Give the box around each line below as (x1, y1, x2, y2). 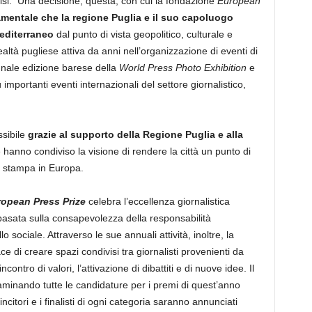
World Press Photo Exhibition (118, 62, 247, 73)
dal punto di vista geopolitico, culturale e (53, 29, 233, 40)
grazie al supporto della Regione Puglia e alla (27, 129, 243, 140)
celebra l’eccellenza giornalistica (88, 196, 230, 207)
